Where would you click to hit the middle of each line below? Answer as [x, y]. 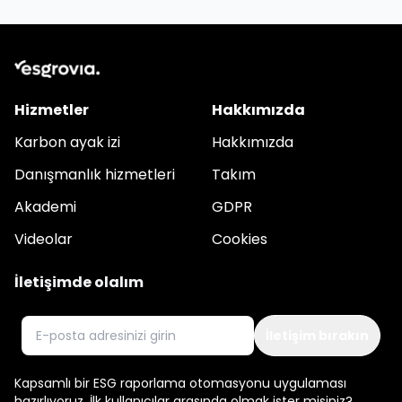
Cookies [240, 239]
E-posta [49, 325]
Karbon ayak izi [67, 142]
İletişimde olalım [79, 282]
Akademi [45, 207]
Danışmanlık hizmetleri [95, 175]
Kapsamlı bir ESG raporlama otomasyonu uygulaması [180, 383]
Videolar [44, 239]
